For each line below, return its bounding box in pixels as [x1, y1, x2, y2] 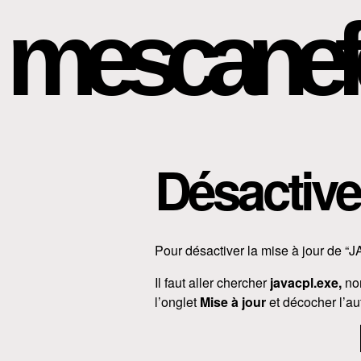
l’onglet [155, 293, 200, 311]
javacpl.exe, [270, 273, 345, 292]
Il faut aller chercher [155, 273, 270, 292]
